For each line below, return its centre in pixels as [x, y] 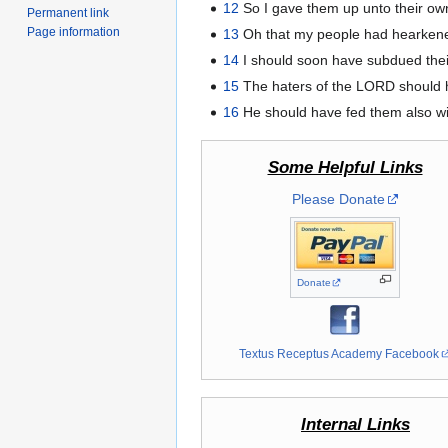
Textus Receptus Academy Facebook [339, 354]
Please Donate [338, 199]
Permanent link [68, 12]
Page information [74, 31]
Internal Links [355, 425]
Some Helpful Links [345, 168]
